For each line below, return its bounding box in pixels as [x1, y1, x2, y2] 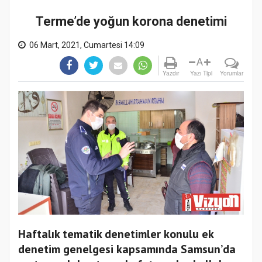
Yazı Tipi [190, 69, 212, 78]
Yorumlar [220, 69, 243, 78]
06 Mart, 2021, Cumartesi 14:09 [29, 40, 144, 50]
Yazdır [163, 69, 179, 78]
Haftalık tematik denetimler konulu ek [18, 226, 213, 242]
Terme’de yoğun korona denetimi [35, 14, 227, 29]
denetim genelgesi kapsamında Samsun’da [18, 242, 236, 257]
